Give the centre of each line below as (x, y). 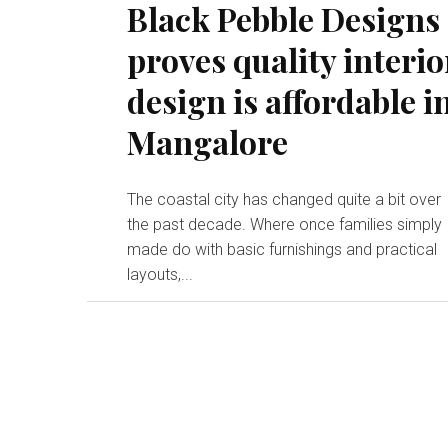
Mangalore (208, 141)
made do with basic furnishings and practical (282, 249)
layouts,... (160, 274)
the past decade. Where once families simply (285, 224)
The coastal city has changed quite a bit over (284, 199)
